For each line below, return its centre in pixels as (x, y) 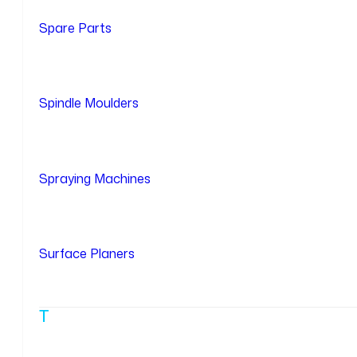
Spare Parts (75, 27)
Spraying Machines (95, 178)
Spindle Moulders (89, 103)
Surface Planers (87, 254)
